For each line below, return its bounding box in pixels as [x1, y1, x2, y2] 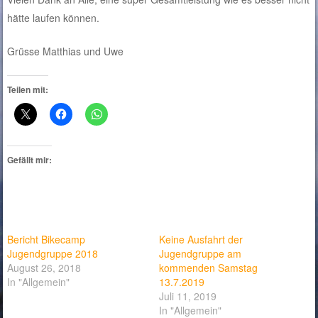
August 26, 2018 [7, 261, 82, 275]
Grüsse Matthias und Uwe [7, 44, 124, 59]
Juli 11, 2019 [159, 289, 216, 304]
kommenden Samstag [159, 261, 258, 275]
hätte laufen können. [7, 11, 100, 26]
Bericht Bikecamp [7, 232, 86, 247]
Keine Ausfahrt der [159, 232, 243, 247]
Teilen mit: [7, 83, 49, 97]
